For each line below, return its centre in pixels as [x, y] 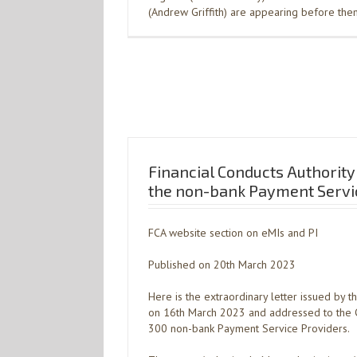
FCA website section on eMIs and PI [233, 233]
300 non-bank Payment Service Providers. [249, 328]
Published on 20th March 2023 [222, 265]
